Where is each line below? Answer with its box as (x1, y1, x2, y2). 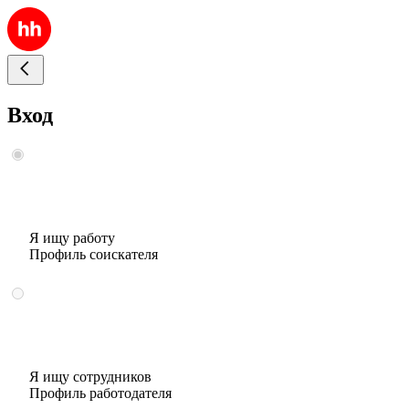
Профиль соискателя (29, 246, 158, 262)
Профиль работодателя (29, 384, 172, 401)
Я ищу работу (29, 229, 115, 246)
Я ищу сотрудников (29, 368, 152, 384)
